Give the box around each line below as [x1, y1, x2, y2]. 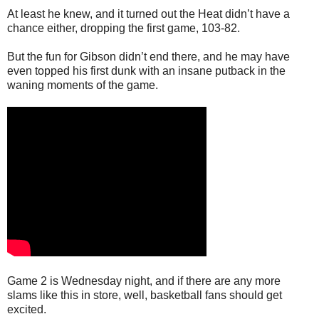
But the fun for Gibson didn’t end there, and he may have [7, 50, 290, 63]
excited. [7, 303, 46, 315]
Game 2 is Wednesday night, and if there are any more [7, 274, 281, 287]
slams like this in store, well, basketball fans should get [7, 288, 282, 301]
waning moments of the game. [7, 78, 158, 91]
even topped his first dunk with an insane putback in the [7, 64, 286, 77]
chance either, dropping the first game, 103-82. [7, 21, 240, 34]
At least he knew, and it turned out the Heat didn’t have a [7, 7, 290, 20]
